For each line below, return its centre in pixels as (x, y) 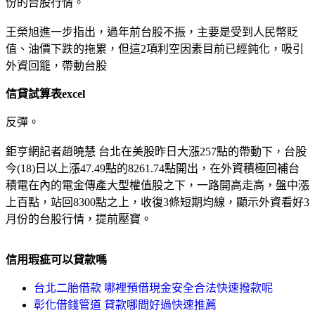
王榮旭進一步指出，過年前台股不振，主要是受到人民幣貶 (152, 32)
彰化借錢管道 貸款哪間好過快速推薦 (125, 304)
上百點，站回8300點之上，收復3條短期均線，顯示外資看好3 (157, 202)
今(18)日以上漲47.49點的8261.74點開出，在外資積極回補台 (153, 168)
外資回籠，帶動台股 (56, 65)
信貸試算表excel (45, 94)
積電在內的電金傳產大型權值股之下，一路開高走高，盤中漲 (157, 185)
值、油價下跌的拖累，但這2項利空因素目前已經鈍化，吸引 (155, 49)
